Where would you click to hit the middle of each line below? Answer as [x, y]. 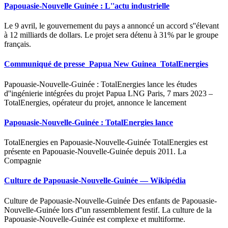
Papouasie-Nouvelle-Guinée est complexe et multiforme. [95, 219]
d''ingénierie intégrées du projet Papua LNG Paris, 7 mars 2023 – [108, 93]
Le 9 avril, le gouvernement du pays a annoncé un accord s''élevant [111, 26]
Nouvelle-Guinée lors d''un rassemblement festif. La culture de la [108, 210]
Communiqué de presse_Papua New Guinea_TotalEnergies [106, 64]
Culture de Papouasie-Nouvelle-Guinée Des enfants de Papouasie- [110, 201]
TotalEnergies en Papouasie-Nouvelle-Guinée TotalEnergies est [106, 142]
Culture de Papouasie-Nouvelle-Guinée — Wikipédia [95, 181]
